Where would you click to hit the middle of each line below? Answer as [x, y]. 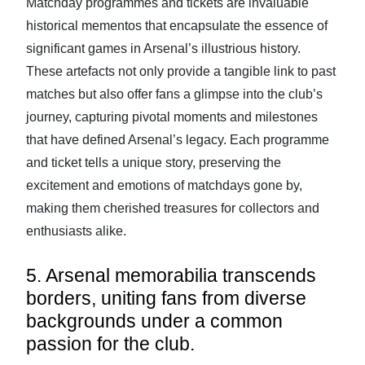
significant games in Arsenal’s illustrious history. [163, 48]
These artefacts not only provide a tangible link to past [181, 71]
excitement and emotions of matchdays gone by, [164, 185]
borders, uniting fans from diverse [166, 298]
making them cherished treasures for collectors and [173, 208]
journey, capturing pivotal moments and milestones [172, 117]
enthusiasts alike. [76, 231]
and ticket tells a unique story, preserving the [154, 163]
